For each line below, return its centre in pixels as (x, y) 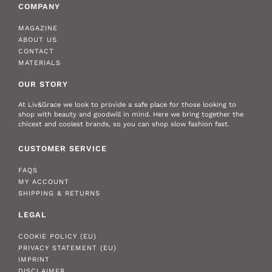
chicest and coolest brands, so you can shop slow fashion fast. (124, 124)
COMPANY (39, 7)
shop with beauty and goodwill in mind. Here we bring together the (131, 115)
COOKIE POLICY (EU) (57, 236)
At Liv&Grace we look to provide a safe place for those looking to (127, 105)
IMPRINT (34, 259)
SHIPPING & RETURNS (59, 193)
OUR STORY (43, 84)
